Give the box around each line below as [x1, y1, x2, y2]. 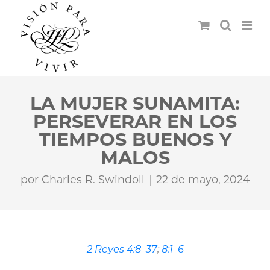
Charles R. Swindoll [41, 173, 145, 186]
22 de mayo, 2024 [155, 173, 250, 186]
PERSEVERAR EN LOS [33, 110, 237, 133]
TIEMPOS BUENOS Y [39, 128, 231, 151]
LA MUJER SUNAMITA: [30, 92, 240, 115]
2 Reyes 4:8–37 [86, 243, 157, 255]
